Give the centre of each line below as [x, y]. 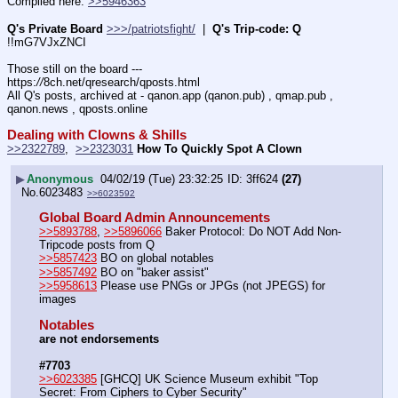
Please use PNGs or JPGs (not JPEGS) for [211, 285]
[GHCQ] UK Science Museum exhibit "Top [207, 379]
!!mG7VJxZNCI [47, 42]
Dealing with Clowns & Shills [97, 135]
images [58, 298]
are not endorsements [99, 338]
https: [22, 82]
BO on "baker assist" [153, 272]
